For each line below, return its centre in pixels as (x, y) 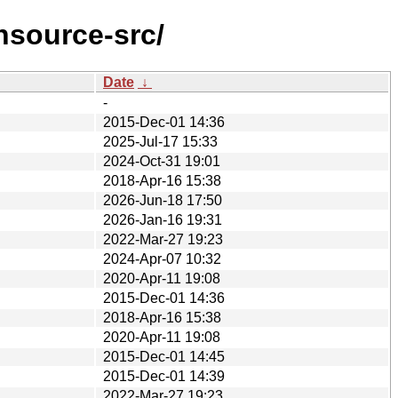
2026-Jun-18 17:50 (163, 200)
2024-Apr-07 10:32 (162, 259)
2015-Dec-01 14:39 (164, 376)
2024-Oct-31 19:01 (162, 161)
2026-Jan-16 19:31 (163, 219)
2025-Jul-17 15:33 (160, 141)
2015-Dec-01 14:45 (164, 356)
